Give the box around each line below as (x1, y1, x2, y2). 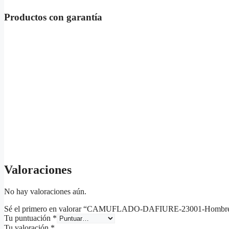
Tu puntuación (4, 213, 53, 222)
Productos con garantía (4, 11, 102, 22)
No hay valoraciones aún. (4, 187, 86, 196)
